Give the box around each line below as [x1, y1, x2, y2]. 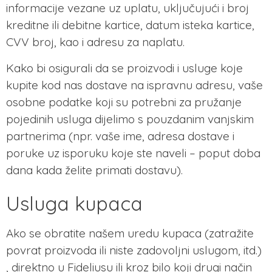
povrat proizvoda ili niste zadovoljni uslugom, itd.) [6, 243, 262, 258]
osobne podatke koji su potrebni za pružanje [6, 94, 242, 109]
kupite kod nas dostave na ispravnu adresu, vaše [6, 77, 263, 92]
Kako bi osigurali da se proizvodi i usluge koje [6, 60, 243, 75]
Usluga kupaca [6, 191, 148, 216]
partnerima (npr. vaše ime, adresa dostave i [6, 128, 234, 143]
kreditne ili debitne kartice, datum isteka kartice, [6, 18, 254, 33]
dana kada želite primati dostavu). [6, 162, 183, 177]
